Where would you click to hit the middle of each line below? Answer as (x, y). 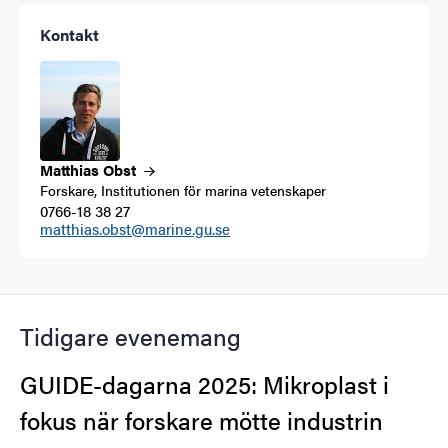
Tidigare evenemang (130, 335)
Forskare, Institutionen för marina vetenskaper (183, 189)
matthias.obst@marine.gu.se (135, 228)
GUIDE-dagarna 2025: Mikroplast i (204, 383)
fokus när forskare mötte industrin (201, 419)
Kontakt (69, 34)
